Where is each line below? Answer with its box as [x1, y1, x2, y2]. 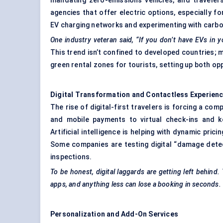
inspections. [50, 153, 92, 161]
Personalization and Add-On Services [50, 210, 178, 219]
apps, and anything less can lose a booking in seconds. [50, 180, 221, 189]
